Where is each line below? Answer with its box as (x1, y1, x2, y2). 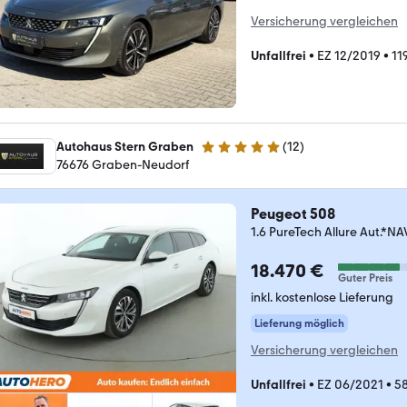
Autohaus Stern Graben (56, 138, 194, 154)
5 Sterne (200, 146, 248, 162)
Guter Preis (338, 271, 392, 284)
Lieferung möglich (254, 316, 344, 330)
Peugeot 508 (251, 204, 335, 223)
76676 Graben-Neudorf (56, 156, 189, 173)
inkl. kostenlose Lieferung (251, 289, 393, 305)
